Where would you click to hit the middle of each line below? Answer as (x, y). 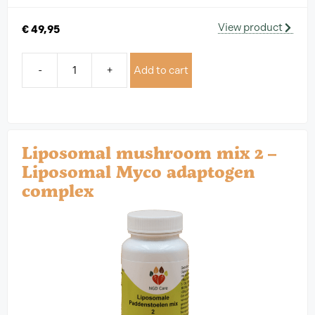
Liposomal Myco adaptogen (138, 172)
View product (250, 27)
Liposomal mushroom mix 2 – (149, 153)
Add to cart (161, 71)
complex (58, 191)
